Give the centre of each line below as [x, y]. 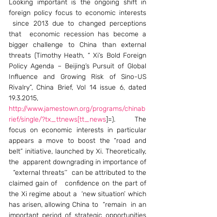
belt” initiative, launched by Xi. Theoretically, [77, 151]
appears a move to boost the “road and [77, 141]
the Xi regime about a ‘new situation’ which [77, 194]
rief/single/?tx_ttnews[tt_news [57, 119]
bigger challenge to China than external [77, 45]
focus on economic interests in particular [77, 130]
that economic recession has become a [77, 34]
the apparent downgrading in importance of [77, 162]
